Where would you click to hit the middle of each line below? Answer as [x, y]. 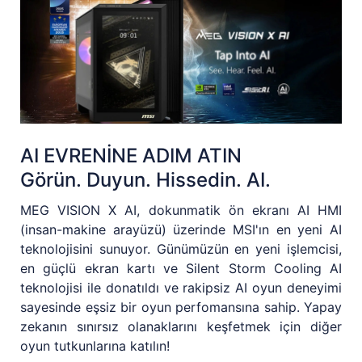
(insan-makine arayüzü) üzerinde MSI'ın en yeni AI [181, 230]
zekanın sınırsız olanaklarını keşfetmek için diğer [181, 327]
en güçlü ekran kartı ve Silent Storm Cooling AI [181, 269]
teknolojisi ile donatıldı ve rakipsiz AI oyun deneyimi [181, 288]
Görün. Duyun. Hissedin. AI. [145, 180]
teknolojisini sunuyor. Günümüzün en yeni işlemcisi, [181, 249]
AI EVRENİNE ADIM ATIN [131, 156]
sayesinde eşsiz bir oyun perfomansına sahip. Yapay [181, 307]
